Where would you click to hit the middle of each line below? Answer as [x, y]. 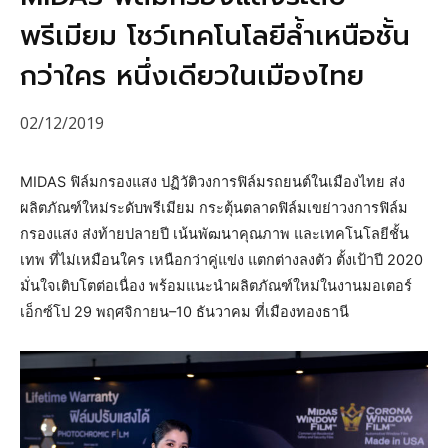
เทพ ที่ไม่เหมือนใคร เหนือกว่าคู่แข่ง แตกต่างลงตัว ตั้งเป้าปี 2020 [221, 260]
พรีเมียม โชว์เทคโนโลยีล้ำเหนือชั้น [215, 36]
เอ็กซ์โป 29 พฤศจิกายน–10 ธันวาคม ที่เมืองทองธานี [184, 312]
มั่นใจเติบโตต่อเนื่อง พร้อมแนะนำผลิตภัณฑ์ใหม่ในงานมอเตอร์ [216, 286]
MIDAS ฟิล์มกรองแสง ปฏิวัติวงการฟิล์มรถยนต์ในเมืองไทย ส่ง [212, 182]
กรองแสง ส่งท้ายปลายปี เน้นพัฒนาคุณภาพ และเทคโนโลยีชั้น [214, 234]
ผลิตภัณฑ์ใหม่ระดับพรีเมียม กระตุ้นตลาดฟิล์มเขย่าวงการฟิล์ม [214, 208]
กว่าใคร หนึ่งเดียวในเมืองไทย [192, 76]
